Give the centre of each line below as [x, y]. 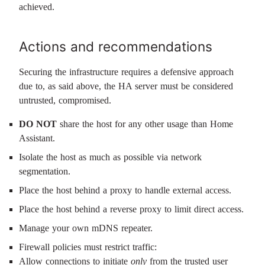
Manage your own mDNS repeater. [86, 228]
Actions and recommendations [116, 46]
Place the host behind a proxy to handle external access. [125, 190]
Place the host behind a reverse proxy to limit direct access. [131, 209]
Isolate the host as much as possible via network [110, 157]
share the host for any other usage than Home [145, 124]
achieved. [37, 7]
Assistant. [37, 138]
